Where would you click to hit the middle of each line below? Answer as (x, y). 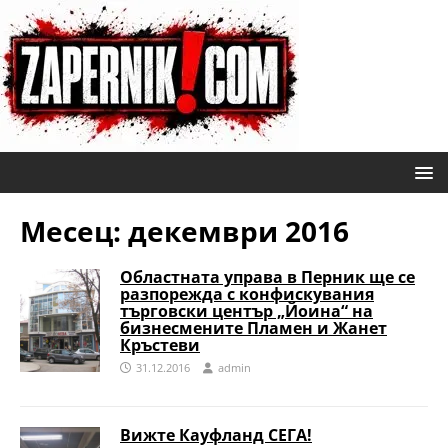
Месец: (74, 231)
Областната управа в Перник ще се (267, 277)
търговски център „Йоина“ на (246, 311)
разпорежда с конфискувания (247, 294)
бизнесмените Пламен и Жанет (253, 328)
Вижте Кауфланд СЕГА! (216, 435)
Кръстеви (160, 345)
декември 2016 (238, 231)
